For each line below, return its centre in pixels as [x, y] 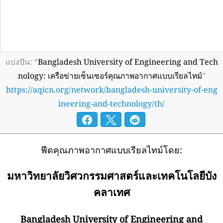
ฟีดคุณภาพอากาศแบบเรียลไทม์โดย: [111, 150]
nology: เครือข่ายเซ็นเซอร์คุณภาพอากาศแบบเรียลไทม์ [110, 76]
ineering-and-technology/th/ [111, 104]
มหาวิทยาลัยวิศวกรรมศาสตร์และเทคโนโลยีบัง [111, 176]
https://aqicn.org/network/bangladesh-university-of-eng [111, 90]
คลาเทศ [111, 192]
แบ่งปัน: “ [21, 62]
